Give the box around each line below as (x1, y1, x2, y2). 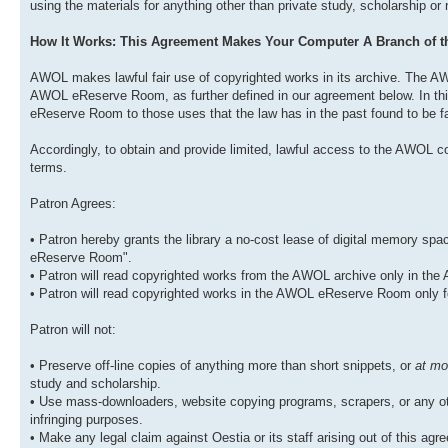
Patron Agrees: (30, 196, 116, 212)
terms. (30, 160, 67, 176)
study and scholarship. (30, 376, 161, 392)
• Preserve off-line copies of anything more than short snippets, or (30, 358, 415, 374)
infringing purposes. (30, 412, 143, 428)
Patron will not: (30, 322, 116, 338)
